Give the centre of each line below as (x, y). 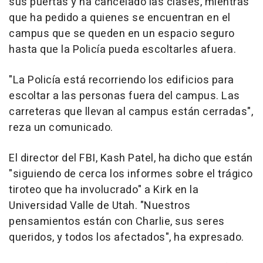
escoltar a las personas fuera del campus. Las (124, 96)
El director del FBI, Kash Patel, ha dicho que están (131, 159)
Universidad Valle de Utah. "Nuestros (100, 206)
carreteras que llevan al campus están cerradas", (131, 112)
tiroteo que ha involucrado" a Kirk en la (104, 190)
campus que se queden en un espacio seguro (122, 34)
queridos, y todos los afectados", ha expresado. (127, 238)
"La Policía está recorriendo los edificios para (122, 80)
